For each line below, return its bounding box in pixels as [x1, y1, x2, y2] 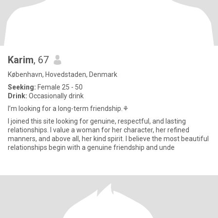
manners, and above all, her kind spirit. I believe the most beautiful [8, 135, 209, 143]
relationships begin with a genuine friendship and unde [8, 144, 175, 151]
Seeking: [8, 83, 36, 91]
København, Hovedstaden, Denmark [8, 71, 117, 78]
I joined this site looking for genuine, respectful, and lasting [8, 117, 186, 125]
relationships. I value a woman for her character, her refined [8, 126, 189, 134]
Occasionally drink [27, 92, 84, 100]
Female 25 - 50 [36, 83, 83, 91]
